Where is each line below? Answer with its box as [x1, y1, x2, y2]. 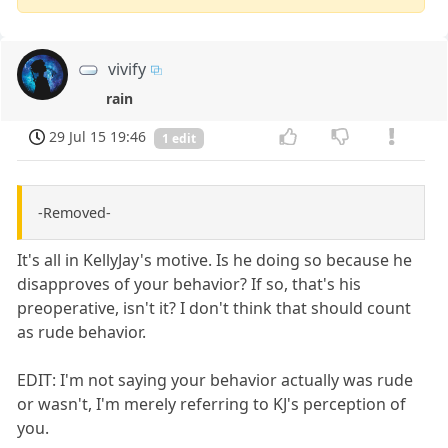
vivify [108, 57, 147, 80]
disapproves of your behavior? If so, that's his [17, 273, 362, 296]
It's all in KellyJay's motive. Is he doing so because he [17, 249, 413, 272]
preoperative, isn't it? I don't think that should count [17, 297, 412, 320]
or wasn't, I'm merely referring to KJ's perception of [17, 393, 407, 416]
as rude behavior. [17, 321, 147, 344]
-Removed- [38, 203, 111, 223]
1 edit [162, 129, 196, 147]
